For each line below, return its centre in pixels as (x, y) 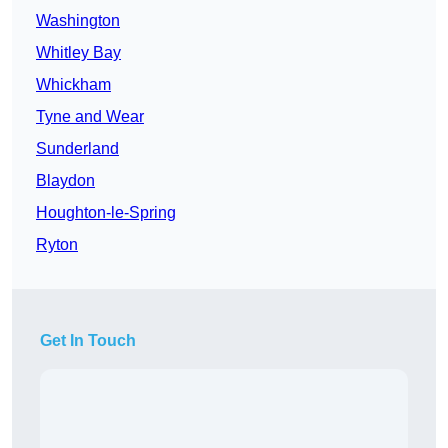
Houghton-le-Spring (106, 213)
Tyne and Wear (90, 117)
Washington (78, 21)
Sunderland (77, 149)
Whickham (73, 85)
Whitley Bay (78, 53)
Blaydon (65, 181)
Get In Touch (88, 341)
